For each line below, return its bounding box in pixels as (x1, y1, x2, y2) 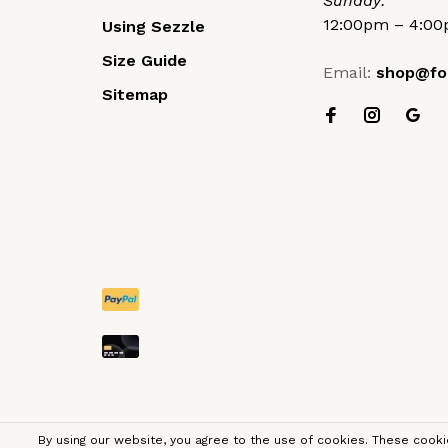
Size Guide (102, 51, 187, 71)
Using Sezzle (102, 17, 205, 37)
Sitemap (102, 85, 168, 105)
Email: (323, 63, 376, 83)
